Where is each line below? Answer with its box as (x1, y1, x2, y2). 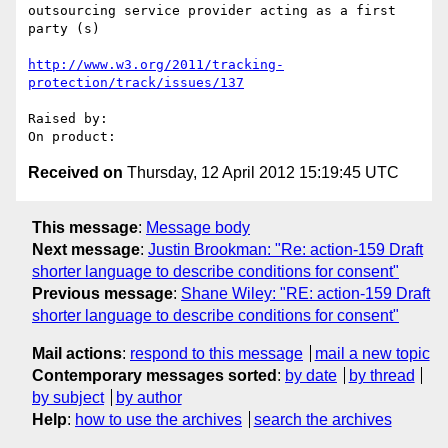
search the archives (253, 410, 392, 428)
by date (285, 366, 337, 384)
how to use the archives (75, 410, 242, 428)
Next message (32, 240, 140, 258)
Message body (146, 218, 250, 236)
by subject (32, 388, 104, 406)
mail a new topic (314, 344, 430, 362)
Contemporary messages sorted (32, 366, 277, 384)
